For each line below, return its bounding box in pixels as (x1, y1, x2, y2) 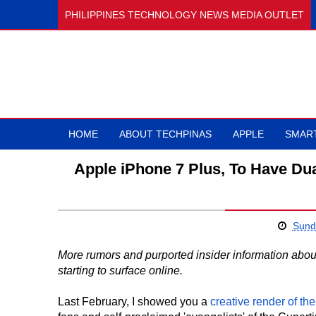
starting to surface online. (58, 265, 183, 276)
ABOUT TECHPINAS (119, 128, 212, 140)
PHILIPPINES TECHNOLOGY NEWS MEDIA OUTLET (65, 9, 304, 20)
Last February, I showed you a (58, 296, 210, 308)
